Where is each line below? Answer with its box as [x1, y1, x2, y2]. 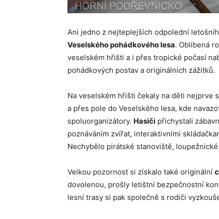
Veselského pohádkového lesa [67, 40, 175, 50]
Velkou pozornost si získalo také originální [67, 167, 215, 177]
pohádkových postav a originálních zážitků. [67, 66, 215, 75]
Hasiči [133, 116, 155, 126]
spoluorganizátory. [67, 116, 133, 126]
